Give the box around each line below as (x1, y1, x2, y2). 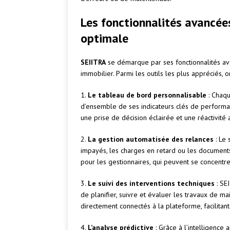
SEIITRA (81, 57, 106, 67)
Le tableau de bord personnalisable (88, 90, 206, 100)
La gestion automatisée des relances (88, 135, 214, 144)
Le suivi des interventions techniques (88, 179, 215, 188)
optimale (81, 30, 128, 47)
